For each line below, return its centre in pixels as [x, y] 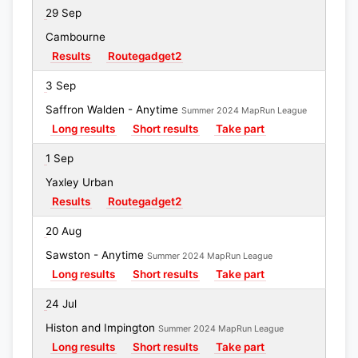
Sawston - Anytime [96, 255]
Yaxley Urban [80, 182]
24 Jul [61, 304]
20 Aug [64, 231]
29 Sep [64, 13]
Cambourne [76, 37]
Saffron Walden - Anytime [113, 109]
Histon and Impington [102, 328]
